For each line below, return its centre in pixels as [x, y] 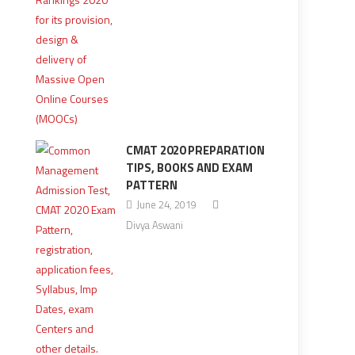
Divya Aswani [154, 225]
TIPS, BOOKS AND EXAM [189, 168]
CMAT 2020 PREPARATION [195, 150]
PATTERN [151, 185]
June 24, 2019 [166, 204]
